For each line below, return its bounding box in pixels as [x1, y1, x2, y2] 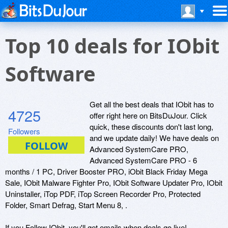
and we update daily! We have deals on [90, 132, 219, 143]
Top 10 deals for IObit [5, 32, 219, 60]
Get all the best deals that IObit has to [90, 99, 214, 109]
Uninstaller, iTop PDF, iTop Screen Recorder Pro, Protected [5, 188, 201, 199]
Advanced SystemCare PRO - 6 [90, 155, 197, 165]
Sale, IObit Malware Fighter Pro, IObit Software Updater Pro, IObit [5, 177, 222, 188]
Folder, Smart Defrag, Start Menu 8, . [5, 199, 127, 210]
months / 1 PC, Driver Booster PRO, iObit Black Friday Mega [5, 166, 208, 177]
